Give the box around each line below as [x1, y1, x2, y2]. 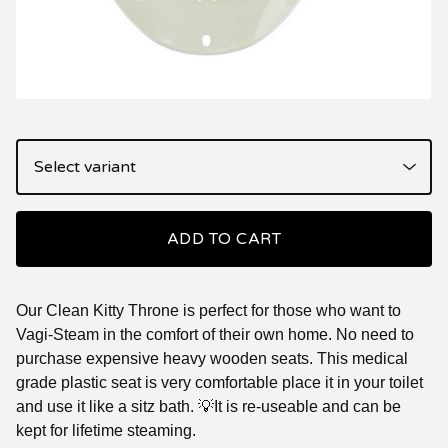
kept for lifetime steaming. [16, 421, 196, 439]
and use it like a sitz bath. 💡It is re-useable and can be [16, 397, 401, 415]
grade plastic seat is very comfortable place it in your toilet [16, 373, 423, 391]
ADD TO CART [166, 228, 282, 249]
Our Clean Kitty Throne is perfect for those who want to [16, 301, 401, 319]
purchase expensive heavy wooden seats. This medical [16, 349, 408, 367]
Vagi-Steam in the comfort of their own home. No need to [16, 325, 414, 343]
